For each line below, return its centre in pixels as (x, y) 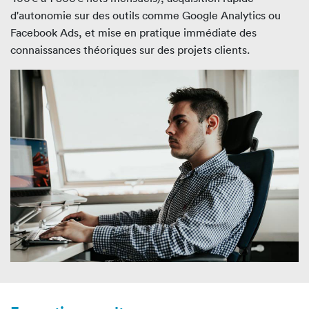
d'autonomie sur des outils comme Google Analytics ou (146, 16)
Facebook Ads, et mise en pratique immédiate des (133, 33)
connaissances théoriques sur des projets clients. (130, 50)
